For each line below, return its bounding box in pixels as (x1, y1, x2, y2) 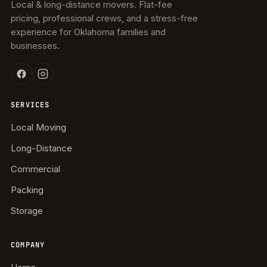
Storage (11, 205, 43, 217)
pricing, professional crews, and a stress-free (11, 13, 198, 24)
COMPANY (11, 240, 45, 250)
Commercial (11, 163, 60, 175)
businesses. (11, 40, 60, 52)
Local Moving (11, 122, 66, 133)
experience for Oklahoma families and (11, 26, 166, 38)
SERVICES (11, 100, 50, 110)
